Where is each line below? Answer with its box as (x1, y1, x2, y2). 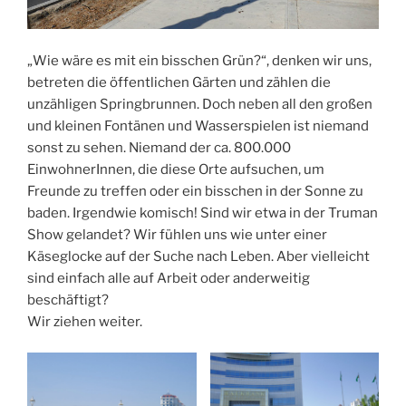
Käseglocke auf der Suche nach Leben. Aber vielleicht (27, 247, 370, 265)
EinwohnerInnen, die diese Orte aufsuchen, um (27, 160, 324, 178)
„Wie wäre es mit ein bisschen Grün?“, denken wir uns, (27, 52, 372, 69)
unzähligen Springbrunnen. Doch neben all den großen (27, 95, 372, 112)
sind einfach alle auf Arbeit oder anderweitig (27, 269, 310, 286)
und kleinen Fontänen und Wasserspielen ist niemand (27, 117, 369, 134)
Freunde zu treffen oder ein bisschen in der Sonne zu (27, 182, 363, 199)
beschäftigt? (27, 291, 109, 308)
